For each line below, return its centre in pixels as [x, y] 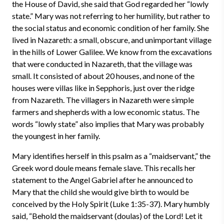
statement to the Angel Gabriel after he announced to [102, 180]
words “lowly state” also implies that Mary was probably [108, 124]
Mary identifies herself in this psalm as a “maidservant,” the [111, 156]
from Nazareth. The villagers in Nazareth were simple [103, 100]
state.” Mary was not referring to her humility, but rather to [111, 16]
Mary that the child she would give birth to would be [100, 192]
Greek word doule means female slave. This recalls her [104, 168]
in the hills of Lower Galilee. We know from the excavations [112, 52]
